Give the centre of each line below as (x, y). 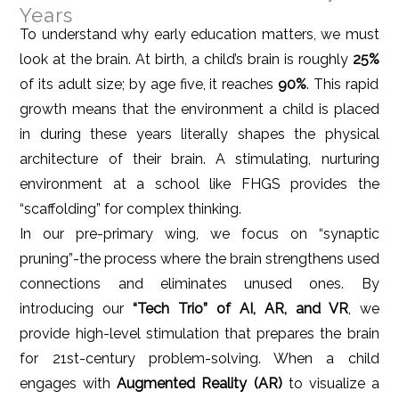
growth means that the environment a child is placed (199, 110)
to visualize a (330, 384)
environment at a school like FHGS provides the (199, 184)
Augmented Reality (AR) (199, 384)
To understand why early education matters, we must (199, 35)
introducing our (77, 309)
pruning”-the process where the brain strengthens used (199, 259)
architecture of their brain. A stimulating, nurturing (199, 159)
